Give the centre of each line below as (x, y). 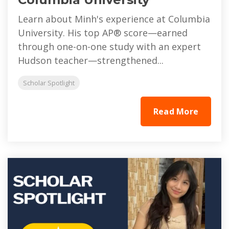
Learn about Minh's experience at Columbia (114, 19)
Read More (176, 112)
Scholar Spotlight (49, 83)
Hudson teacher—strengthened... (91, 61)
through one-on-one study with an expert (109, 47)
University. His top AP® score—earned (103, 33)
